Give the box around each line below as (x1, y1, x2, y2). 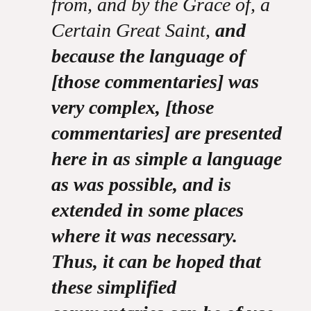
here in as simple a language (51, 148, 282, 169)
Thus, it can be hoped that (51, 251, 261, 272)
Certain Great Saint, (51, 19, 215, 41)
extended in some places (51, 199, 244, 221)
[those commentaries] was (51, 71, 259, 92)
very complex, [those (51, 96, 214, 118)
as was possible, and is (51, 174, 231, 195)
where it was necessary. (51, 225, 237, 246)
